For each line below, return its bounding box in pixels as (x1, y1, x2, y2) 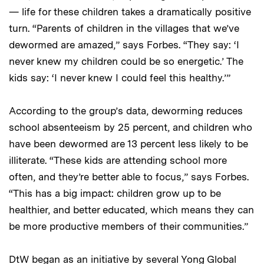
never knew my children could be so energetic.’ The (9, 55, 243, 67)
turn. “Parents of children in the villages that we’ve (9, 22, 239, 34)
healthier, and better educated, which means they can (9, 203, 254, 216)
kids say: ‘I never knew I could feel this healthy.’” (9, 71, 230, 84)
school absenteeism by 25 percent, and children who (9, 121, 252, 133)
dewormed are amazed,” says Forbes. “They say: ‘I (9, 38, 239, 51)
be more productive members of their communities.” (9, 220, 248, 232)
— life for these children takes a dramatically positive (9, 5, 251, 18)
